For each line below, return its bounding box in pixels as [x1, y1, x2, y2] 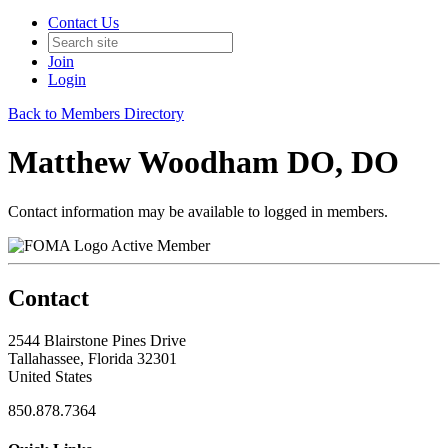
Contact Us [48, 14, 119, 31]
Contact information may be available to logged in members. [8, 202, 388, 220]
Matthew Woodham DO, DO [8, 144, 399, 181]
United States [8, 367, 92, 385]
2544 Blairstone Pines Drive [8, 331, 186, 349]
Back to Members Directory [8, 105, 184, 122]
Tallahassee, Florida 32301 [8, 349, 177, 367]
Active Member [111, 236, 210, 254]
